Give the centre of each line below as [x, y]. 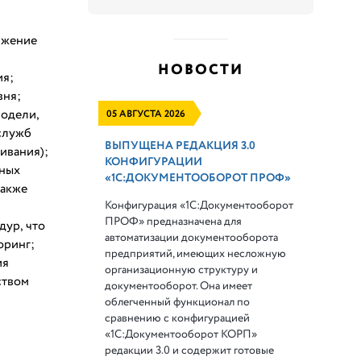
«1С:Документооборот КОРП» [181, 334]
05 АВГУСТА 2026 [146, 114]
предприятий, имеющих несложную [196, 253]
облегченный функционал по [178, 302]
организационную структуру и [182, 270]
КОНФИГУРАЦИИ [154, 162]
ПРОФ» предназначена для [174, 221]
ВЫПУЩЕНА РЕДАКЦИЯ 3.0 [180, 145]
